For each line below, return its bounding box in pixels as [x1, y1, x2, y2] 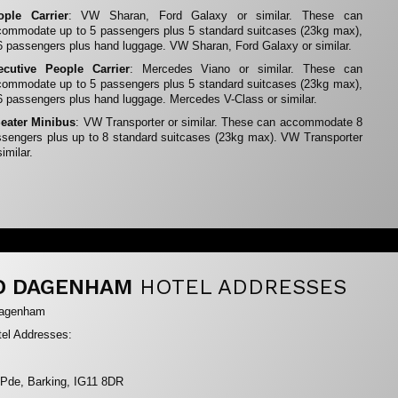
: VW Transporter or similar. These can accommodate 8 [76, 115, 362, 130]
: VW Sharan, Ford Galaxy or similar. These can [68, 8, 362, 22]
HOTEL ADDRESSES [139, 274, 347, 299]
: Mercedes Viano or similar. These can [129, 61, 362, 76]
